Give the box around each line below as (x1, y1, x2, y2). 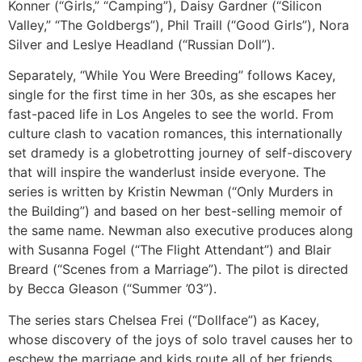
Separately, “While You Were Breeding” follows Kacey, (8, 67, 335, 84)
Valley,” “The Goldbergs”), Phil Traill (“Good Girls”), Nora (8, 16, 349, 33)
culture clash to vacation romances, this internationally (8, 125, 343, 142)
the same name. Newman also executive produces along (8, 222, 353, 239)
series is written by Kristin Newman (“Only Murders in (8, 183, 333, 200)
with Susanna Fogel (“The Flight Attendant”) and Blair (8, 242, 331, 259)
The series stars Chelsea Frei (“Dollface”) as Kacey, (8, 311, 319, 328)
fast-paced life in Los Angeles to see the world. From (8, 106, 334, 123)
